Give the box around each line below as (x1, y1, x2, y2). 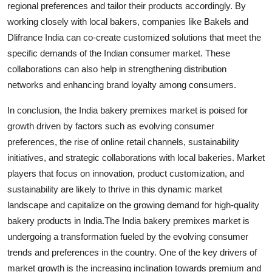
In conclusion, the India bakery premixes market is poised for (7, 104, 248, 115)
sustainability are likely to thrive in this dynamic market (7, 183, 222, 194)
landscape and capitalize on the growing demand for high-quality (7, 199, 259, 210)
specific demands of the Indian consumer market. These (7, 47, 230, 58)
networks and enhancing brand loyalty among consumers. (7, 79, 236, 90)
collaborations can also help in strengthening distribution (7, 63, 226, 74)
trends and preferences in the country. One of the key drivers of (7, 246, 257, 257)
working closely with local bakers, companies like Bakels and (7, 16, 248, 27)
